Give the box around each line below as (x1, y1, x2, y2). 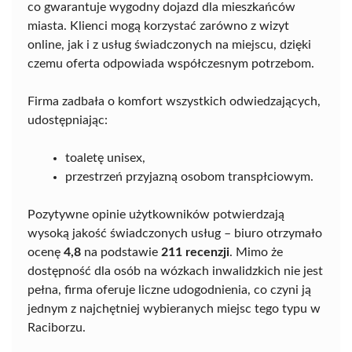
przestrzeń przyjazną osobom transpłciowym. (65, 170, 313, 183)
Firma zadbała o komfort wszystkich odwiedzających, (27, 95, 321, 108)
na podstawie (81, 246, 161, 258)
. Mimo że (229, 246, 283, 258)
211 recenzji (161, 246, 229, 258)
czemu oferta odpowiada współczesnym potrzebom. (27, 57, 314, 70)
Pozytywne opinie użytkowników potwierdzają (27, 208, 284, 221)
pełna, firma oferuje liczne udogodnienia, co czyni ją (27, 284, 311, 296)
